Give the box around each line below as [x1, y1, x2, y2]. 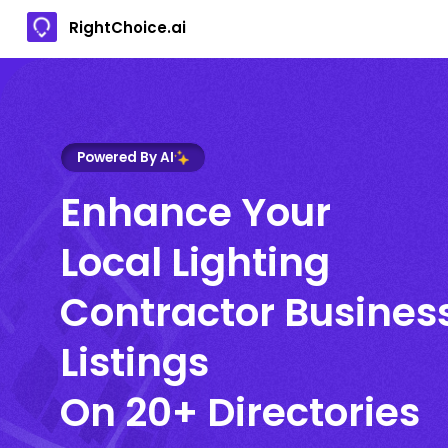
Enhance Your [60, 184, 331, 240]
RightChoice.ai [69, 16, 186, 38]
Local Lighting [60, 234, 330, 290]
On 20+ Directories [60, 384, 420, 440]
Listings [60, 334, 209, 390]
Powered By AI [77, 147, 174, 167]
